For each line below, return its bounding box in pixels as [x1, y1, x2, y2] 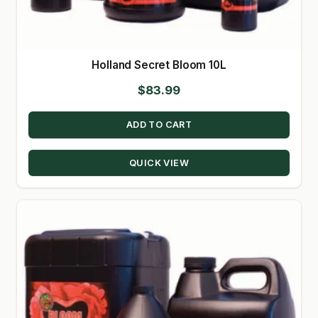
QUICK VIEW [129, 157, 189, 168]
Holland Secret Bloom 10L [92, 57, 226, 72]
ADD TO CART [126, 119, 192, 131]
